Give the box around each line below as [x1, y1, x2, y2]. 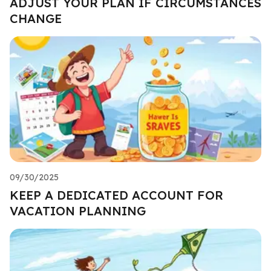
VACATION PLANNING [10, 203, 146, 218]
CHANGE [10, 10, 62, 26]
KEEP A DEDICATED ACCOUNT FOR [10, 187, 223, 203]
